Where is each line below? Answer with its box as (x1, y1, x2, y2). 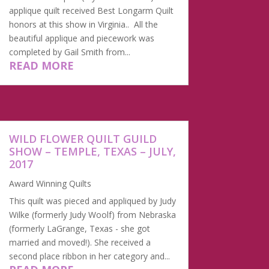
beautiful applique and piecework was (8, 32, 154, 44)
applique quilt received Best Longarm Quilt (8, 4, 174, 16)
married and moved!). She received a (8, 236, 151, 248)
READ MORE (8, 58, 74, 73)
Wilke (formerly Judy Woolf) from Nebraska (8, 208, 176, 220)
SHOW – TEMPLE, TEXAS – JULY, (8, 144, 176, 159)
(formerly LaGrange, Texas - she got (8, 222, 150, 234)
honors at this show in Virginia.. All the (8, 18, 158, 30)
